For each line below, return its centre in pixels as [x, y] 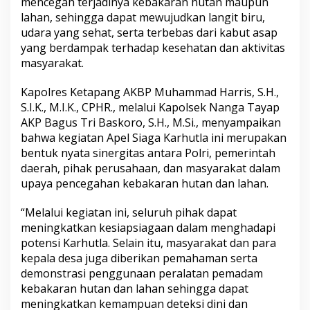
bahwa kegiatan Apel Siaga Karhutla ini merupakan [154, 138]
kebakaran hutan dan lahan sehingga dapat [135, 289]
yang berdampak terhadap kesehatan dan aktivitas [153, 48]
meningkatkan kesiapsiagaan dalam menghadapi [148, 228]
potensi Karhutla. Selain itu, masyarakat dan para [148, 243]
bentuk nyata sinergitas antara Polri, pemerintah [148, 153]
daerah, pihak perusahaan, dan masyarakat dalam [151, 168]
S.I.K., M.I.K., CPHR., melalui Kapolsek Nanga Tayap [150, 108]
